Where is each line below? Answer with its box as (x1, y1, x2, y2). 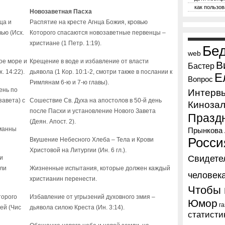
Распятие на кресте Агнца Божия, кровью (30, 19, 148, 26)
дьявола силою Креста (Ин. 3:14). (30, 204, 125, 211)
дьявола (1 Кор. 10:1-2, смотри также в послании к (30, 68, 172, 75)
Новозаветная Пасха (30, 8, 92, 15)
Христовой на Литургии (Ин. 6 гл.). (30, 147, 127, 154)
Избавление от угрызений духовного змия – (30, 193, 155, 200)
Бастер (188, 61, 214, 70)
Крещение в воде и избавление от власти (30, 58, 149, 65)
